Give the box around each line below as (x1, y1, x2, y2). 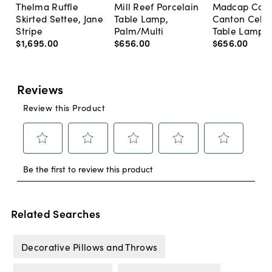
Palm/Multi (114, 24, 164, 38)
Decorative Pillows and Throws (21, 240, 158, 254)
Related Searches (10, 206, 101, 222)
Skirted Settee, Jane (16, 12, 103, 25)
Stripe (16, 24, 43, 38)
